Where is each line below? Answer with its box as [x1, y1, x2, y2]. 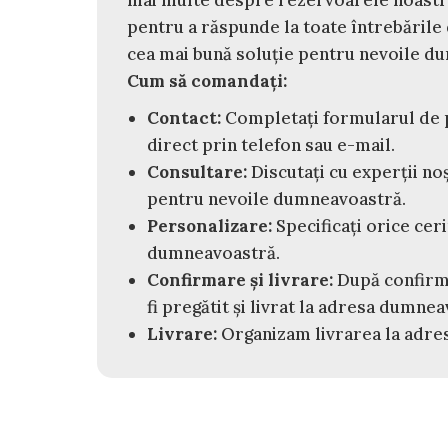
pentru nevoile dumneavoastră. [147, 187, 406, 210]
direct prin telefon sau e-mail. [147, 133, 395, 156]
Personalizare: [147, 214, 272, 237]
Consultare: [147, 160, 247, 183]
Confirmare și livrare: [147, 268, 333, 291]
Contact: [147, 106, 221, 129]
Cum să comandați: [127, 69, 287, 92]
